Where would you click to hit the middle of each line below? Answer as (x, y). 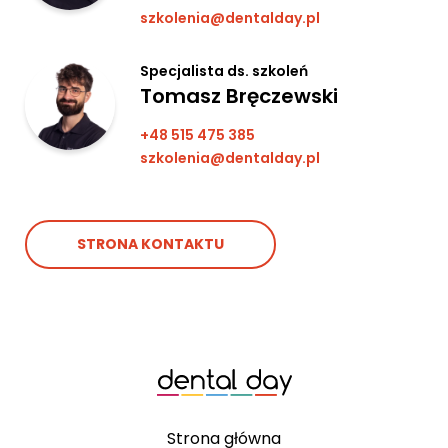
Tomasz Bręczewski (239, 95)
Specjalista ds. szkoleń (224, 70)
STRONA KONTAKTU (150, 243)
